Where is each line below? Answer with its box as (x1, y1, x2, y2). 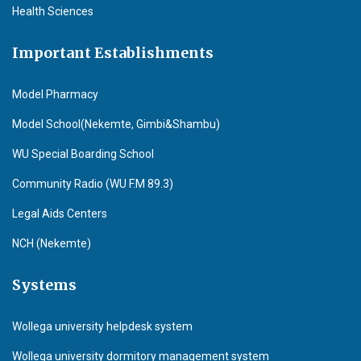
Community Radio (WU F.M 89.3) (12, 177, 173, 190)
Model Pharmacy (12, 88, 98, 101)
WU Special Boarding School (12, 147, 154, 160)
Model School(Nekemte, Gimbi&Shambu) (12, 118, 220, 131)
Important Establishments (12, 44, 214, 62)
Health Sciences (12, 5, 93, 18)
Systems (12, 276, 77, 294)
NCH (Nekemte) (12, 237, 91, 250)
